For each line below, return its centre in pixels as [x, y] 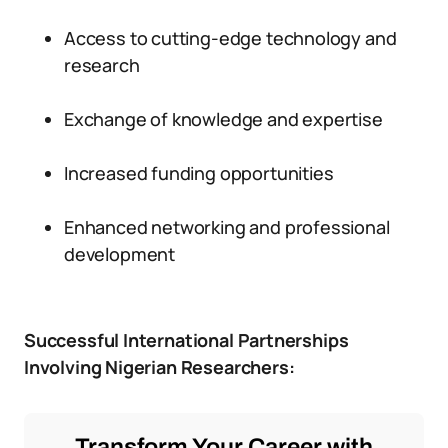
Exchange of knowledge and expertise [223, 119]
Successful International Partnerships [186, 340]
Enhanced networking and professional [227, 227]
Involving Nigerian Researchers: [159, 367]
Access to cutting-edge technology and [230, 38]
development [120, 254]
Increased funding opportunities [199, 173]
